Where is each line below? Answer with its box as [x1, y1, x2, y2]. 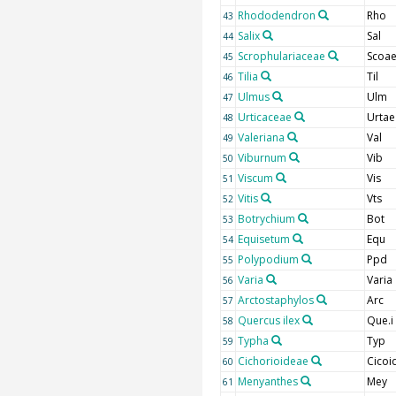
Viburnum [237, 150, 286, 166]
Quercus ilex [237, 313, 300, 329]
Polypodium [237, 252, 299, 268]
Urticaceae [237, 110, 292, 126]
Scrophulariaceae [237, 49, 325, 65]
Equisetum [237, 232, 290, 247]
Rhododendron [237, 8, 316, 24]
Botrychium [237, 211, 295, 227]
